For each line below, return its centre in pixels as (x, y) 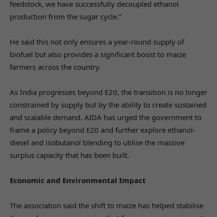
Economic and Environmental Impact (78, 180)
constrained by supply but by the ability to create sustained (108, 104)
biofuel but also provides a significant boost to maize (98, 54)
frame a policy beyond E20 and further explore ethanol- (102, 130)
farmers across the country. (55, 67)
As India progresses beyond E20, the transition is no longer (108, 92)
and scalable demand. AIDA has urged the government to (106, 117)
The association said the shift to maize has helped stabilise (107, 205)
